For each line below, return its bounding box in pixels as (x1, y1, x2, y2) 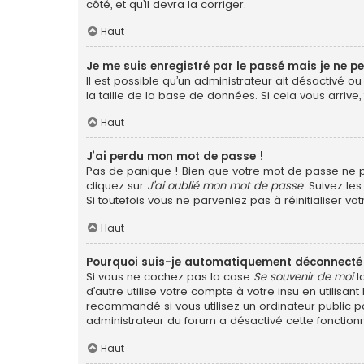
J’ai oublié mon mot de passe (147, 178, 303, 194)
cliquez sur (86, 178, 147, 194)
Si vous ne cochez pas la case (86, 269, 253, 285)
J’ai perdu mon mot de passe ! (86, 149, 264, 165)
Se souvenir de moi (253, 269, 353, 285)
